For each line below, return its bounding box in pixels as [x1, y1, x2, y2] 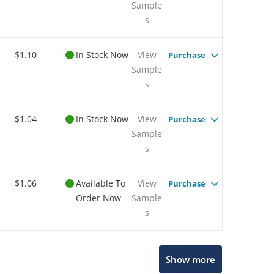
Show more [166, 253, 215, 266]
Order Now [76, 191, 121, 204]
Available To [76, 177, 125, 189]
